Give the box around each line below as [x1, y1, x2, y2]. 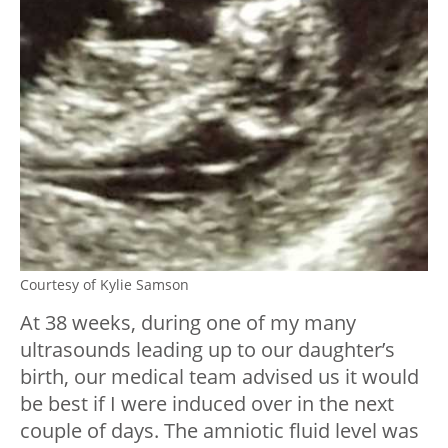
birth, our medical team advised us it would [20, 363, 419, 391]
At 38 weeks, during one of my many [20, 309, 356, 337]
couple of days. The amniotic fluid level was [20, 417, 419, 445]
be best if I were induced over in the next [20, 390, 394, 418]
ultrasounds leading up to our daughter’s [20, 336, 395, 364]
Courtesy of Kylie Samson [20, 275, 189, 295]
